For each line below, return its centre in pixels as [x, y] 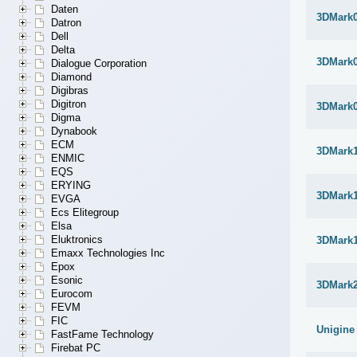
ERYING [71, 186]
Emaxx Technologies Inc [108, 253]
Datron [66, 23]
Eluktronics [77, 240]
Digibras [70, 91]
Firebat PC [76, 348]
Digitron [69, 104]
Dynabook [74, 131]
